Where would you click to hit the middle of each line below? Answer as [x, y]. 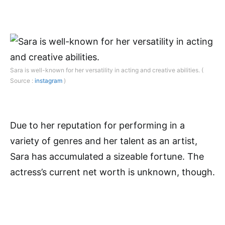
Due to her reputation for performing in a [97, 126]
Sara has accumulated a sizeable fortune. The [107, 157]
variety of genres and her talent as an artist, [104, 141]
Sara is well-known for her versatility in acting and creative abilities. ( [107, 70]
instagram [48, 81]
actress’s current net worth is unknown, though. [113, 172]
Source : [22, 81]
